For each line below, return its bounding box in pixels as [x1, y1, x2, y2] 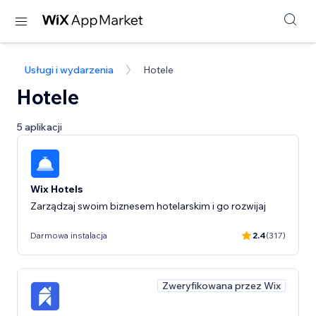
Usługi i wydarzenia [24, 63, 114, 76]
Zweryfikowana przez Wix [162, 279, 281, 292]
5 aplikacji [17, 121, 62, 133]
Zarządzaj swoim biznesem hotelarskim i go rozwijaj [30, 199, 266, 212]
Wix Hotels [30, 182, 83, 195]
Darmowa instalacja [30, 230, 107, 241]
